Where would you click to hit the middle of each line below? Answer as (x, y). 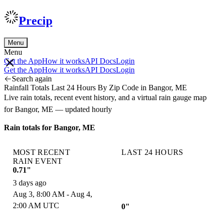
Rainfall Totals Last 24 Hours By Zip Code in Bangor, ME (95, 87)
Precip (36, 20)
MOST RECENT (41, 152)
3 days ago (29, 183)
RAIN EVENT (37, 161)
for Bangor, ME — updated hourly (58, 109)
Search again (32, 78)
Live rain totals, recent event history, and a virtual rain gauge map (105, 97)
